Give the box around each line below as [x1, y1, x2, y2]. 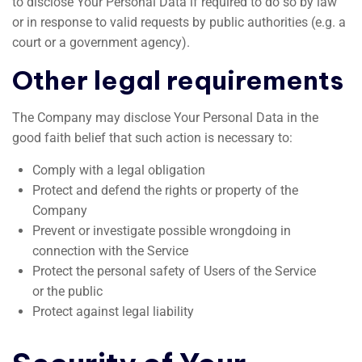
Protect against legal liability [32, 304, 194, 319]
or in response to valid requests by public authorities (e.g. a [12, 15, 346, 30]
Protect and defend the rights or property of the [32, 183, 298, 198]
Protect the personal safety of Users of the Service [32, 263, 316, 279]
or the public [32, 284, 103, 299]
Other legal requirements [12, 64, 343, 96]
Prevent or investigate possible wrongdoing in [32, 223, 291, 238]
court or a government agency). [12, 35, 190, 50]
